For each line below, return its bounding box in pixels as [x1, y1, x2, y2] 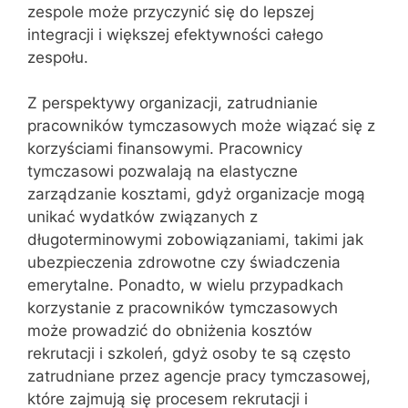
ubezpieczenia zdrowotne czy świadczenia [27, 253, 341, 271]
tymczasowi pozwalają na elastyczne [27, 162, 298, 180]
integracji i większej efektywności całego [27, 25, 323, 44]
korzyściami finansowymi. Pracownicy [27, 139, 302, 158]
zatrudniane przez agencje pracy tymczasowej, [27, 367, 371, 385]
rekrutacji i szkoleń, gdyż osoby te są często [27, 344, 351, 362]
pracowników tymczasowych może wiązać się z [27, 117, 375, 135]
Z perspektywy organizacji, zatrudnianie [27, 94, 318, 112]
